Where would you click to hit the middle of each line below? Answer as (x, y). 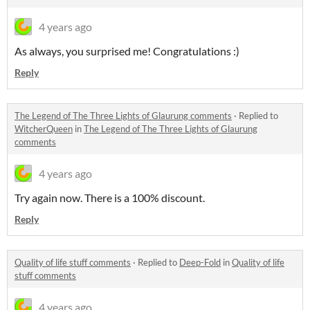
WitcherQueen (44, 129)
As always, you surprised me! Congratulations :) (127, 51)
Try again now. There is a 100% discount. (110, 198)
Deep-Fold (200, 263)
